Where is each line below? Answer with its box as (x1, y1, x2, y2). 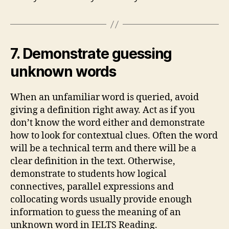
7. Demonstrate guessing (10, 45, 172, 62)
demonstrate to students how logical (10, 168, 167, 180)
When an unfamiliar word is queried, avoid (10, 91, 199, 103)
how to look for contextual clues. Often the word (10, 130, 218, 142)
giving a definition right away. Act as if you (10, 104, 195, 116)
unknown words (10, 63, 116, 80)
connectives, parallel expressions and (10, 181, 174, 193)
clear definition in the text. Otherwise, (10, 155, 175, 167)
